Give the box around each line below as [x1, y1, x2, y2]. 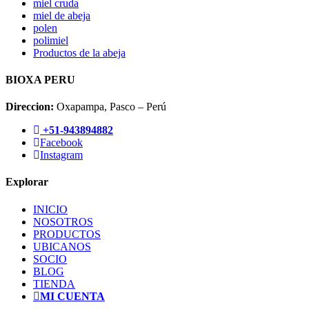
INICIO [33, 203, 68, 215]
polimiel [33, 34, 68, 46]
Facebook [40, 137, 83, 149]
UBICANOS [33, 240, 91, 252]
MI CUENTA [40, 290, 105, 302]
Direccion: [6, 101, 54, 113]
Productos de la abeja [33, 46, 126, 59]
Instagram [40, 149, 83, 161]
